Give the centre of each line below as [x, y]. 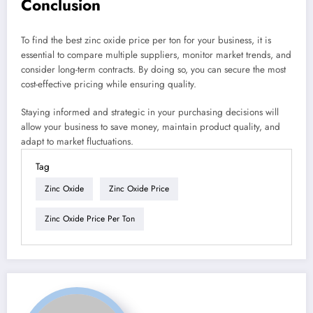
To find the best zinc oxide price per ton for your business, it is [146, 40]
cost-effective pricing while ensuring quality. [109, 84]
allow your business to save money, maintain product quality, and [151, 126]
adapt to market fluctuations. [77, 141]
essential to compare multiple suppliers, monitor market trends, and [156, 54]
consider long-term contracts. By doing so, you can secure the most [153, 69]
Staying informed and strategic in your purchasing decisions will [150, 112]
